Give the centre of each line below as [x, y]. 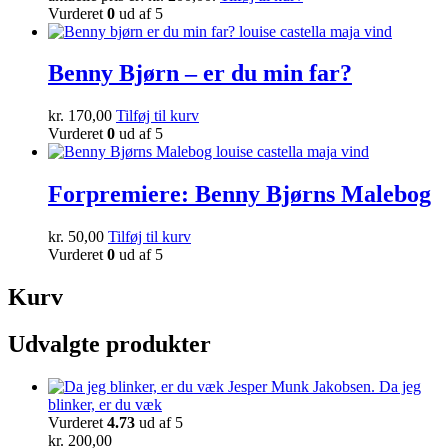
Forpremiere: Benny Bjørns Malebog [239, 194]
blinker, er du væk [105, 404]
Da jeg [400, 386]
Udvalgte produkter [109, 343]
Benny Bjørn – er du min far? [200, 73]
